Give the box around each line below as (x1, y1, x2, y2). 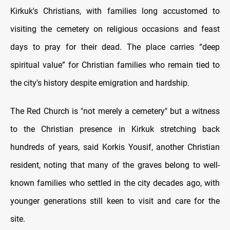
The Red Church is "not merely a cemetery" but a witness (10, 106, 220, 117)
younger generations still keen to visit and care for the (10, 196, 220, 206)
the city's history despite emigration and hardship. (10, 78, 189, 88)
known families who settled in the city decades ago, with (10, 178, 220, 188)
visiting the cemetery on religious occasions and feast (10, 24, 220, 34)
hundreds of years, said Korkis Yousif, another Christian (10, 142, 220, 152)
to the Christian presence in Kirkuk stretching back (10, 124, 220, 135)
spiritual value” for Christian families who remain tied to (10, 60, 220, 70)
